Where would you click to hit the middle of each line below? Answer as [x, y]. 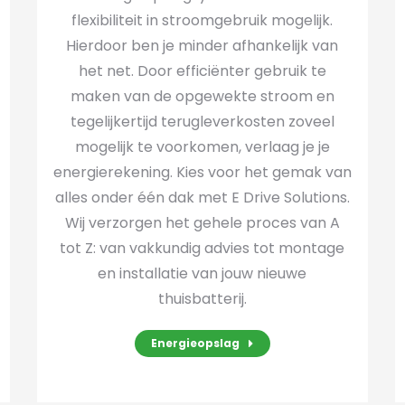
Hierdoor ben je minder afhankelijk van [202, 46]
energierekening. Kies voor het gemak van [202, 172]
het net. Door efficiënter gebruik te [202, 71]
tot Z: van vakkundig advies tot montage [202, 248]
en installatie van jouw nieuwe [202, 273]
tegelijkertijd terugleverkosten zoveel [202, 122]
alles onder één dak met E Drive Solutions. [202, 198]
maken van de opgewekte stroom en [202, 96]
